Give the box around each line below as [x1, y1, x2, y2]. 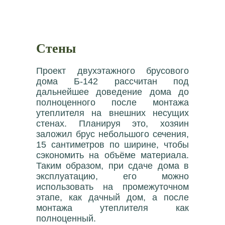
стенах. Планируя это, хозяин [36, 118, 189, 129]
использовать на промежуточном [36, 181, 189, 192]
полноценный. [36, 213, 96, 223]
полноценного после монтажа [36, 97, 189, 107]
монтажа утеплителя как [36, 202, 189, 213]
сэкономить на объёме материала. [36, 150, 189, 160]
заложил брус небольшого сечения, [36, 129, 189, 139]
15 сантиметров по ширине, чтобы [36, 139, 189, 150]
